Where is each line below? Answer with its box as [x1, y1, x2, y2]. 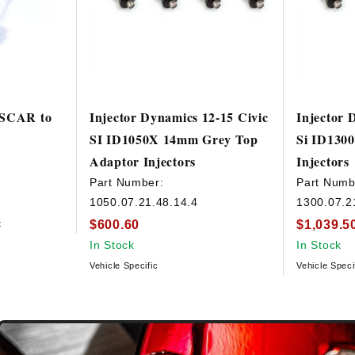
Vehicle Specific [90, 260, 158, 270]
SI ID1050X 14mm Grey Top [90, 130, 258, 149]
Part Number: [90, 176, 164, 189]
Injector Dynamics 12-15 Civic [90, 108, 269, 127]
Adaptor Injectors [90, 152, 196, 171]
